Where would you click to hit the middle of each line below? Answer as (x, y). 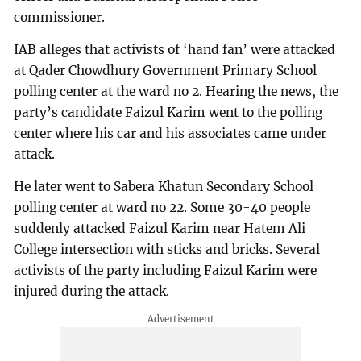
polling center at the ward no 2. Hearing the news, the (176, 91)
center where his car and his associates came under (170, 133)
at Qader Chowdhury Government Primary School (166, 70)
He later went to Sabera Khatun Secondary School (164, 186)
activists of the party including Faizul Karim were (166, 270)
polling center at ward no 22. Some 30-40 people (162, 207)
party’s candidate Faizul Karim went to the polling (168, 112)
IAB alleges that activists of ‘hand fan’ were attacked (175, 49)
